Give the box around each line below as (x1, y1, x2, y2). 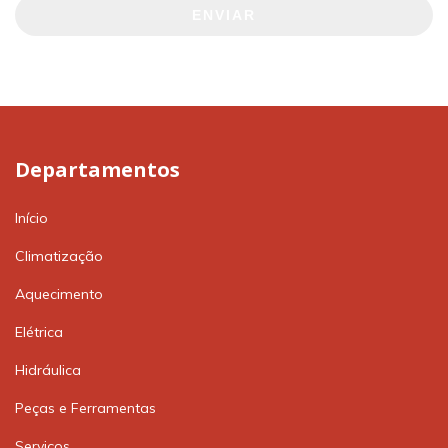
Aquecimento (15, 285, 103, 304)
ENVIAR (192, 6, 256, 23)
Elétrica (15, 323, 63, 342)
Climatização (15, 247, 103, 266)
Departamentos (15, 155, 180, 183)
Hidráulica (15, 361, 81, 380)
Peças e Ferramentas (15, 399, 156, 418)
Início (15, 209, 48, 228)
